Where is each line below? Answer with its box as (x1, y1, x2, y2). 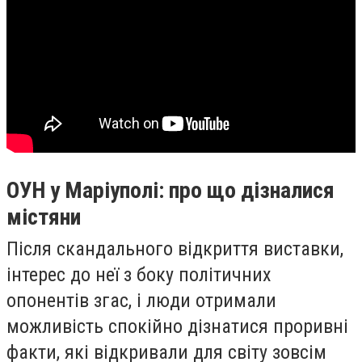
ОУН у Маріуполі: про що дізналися (6, 176, 335, 204)
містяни (6, 203, 86, 230)
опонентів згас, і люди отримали (6, 288, 276, 312)
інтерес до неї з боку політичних (6, 263, 271, 286)
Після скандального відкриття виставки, (6, 237, 343, 260)
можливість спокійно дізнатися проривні (6, 314, 348, 338)
